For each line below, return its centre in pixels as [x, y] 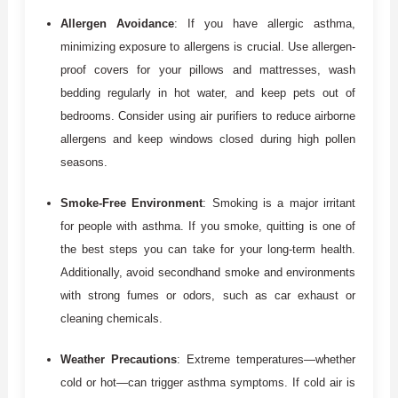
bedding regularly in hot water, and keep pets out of [208, 92]
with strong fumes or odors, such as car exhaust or [208, 295]
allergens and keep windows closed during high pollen [208, 139]
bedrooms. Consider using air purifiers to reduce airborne [208, 115]
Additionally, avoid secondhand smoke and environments [208, 272]
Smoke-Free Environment [131, 203]
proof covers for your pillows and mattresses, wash [208, 69]
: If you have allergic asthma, [265, 23]
